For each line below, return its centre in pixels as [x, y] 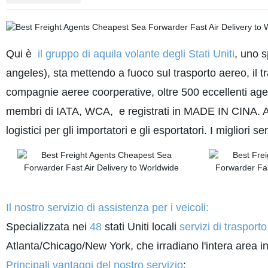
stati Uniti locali [139, 227]
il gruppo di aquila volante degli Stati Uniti [134, 54]
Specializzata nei [46, 227]
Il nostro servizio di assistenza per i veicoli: [107, 208]
